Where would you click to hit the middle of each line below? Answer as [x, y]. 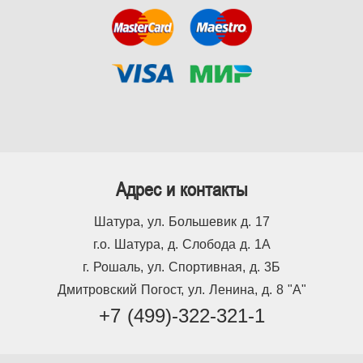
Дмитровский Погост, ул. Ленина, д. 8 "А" [181, 290]
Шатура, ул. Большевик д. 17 [181, 222]
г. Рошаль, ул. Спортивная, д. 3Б [181, 267]
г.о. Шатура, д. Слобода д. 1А [181, 244]
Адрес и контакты [181, 189]
